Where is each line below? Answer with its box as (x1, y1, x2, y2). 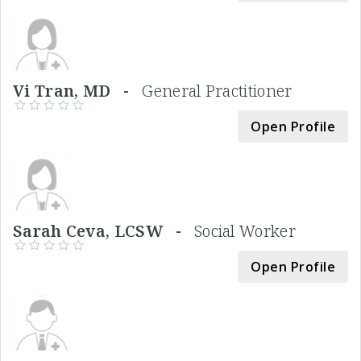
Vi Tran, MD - (13, 79, 143, 102)
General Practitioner (142, 79, 293, 102)
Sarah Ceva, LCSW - (13, 219, 194, 242)
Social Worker (193, 219, 296, 242)
